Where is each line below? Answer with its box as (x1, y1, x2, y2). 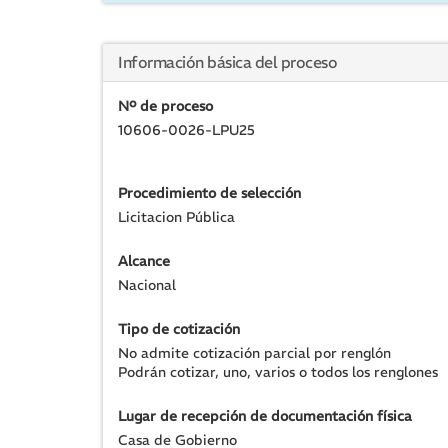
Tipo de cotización (118, 320, 240, 338)
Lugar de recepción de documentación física (118, 407, 412, 425)
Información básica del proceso (118, 52, 337, 72)
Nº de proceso (118, 97, 213, 115)
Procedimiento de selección (118, 184, 301, 202)
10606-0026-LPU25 (118, 121, 255, 139)
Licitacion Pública (118, 208, 235, 226)
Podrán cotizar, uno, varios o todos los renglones (118, 363, 438, 381)
